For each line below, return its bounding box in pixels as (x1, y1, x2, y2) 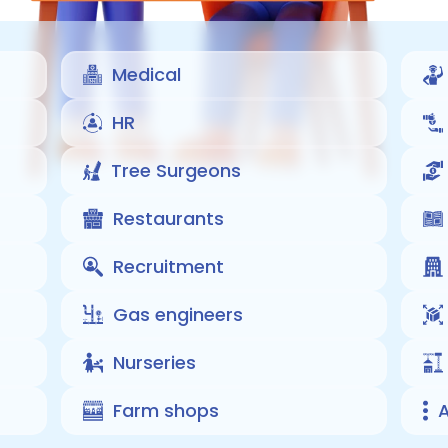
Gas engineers (112, 301, 243, 327)
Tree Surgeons (110, 157, 241, 183)
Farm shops (112, 397, 219, 423)
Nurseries (112, 349, 196, 375)
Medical (111, 61, 181, 87)
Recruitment (112, 253, 224, 279)
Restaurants (112, 205, 224, 231)
